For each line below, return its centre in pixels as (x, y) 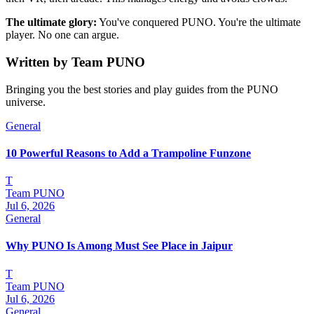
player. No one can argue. (62, 35)
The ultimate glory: (51, 22)
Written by (39, 62)
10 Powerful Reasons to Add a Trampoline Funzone (128, 153)
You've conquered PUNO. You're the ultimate (199, 22)
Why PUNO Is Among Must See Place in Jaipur (119, 246)
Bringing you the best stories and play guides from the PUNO (142, 89)
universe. (26, 102)
